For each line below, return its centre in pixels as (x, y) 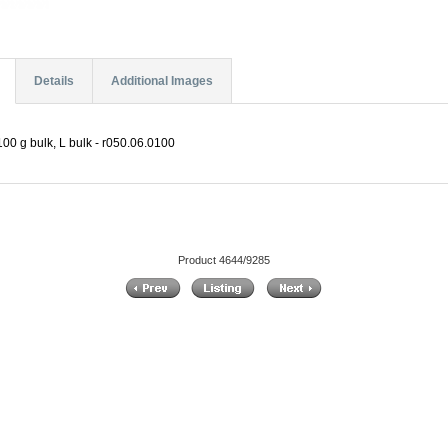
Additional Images (161, 81)
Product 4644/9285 (223, 259)
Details (53, 81)
